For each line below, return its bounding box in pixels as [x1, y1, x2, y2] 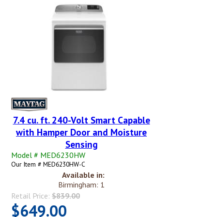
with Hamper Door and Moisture [16, 125, 147, 138]
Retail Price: [11, 190, 52, 201]
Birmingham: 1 [58, 179, 105, 189]
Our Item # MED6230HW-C [11, 159, 85, 169]
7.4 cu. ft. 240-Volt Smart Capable [13, 113, 150, 126]
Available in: [62, 170, 105, 180]
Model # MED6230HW [11, 150, 85, 160]
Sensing [65, 138, 98, 150]
